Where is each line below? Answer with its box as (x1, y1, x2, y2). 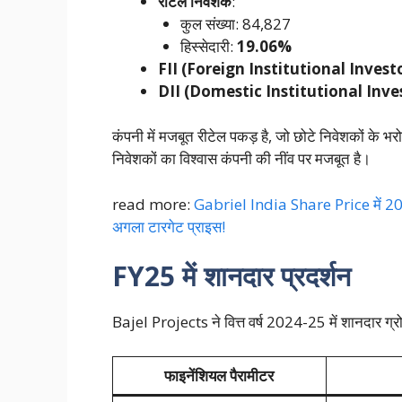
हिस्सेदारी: (180, 35, 237, 57)
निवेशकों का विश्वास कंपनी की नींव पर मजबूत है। (111, 148, 371, 170)
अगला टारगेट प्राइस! (111, 215, 225, 237)
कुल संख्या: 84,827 (180, 13, 291, 34)
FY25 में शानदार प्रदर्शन (111, 258, 351, 295)
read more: (111, 193, 194, 214)
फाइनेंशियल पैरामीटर (164, 364, 274, 386)
